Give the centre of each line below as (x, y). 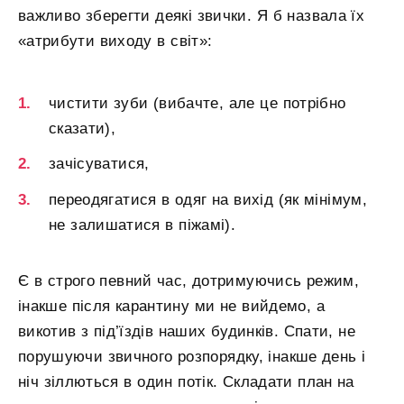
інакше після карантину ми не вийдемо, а (171, 307)
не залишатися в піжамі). (142, 225)
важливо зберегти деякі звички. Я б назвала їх (192, 15)
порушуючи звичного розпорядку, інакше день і (192, 357)
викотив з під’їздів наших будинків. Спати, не (187, 332)
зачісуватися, (99, 164)
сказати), (83, 128)
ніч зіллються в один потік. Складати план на (186, 382)
